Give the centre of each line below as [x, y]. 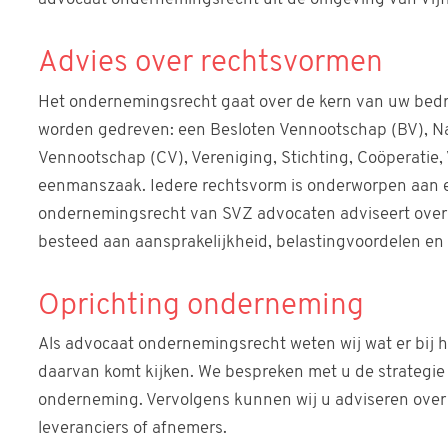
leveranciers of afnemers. [132, 428]
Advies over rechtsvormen [210, 64]
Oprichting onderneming [201, 306]
